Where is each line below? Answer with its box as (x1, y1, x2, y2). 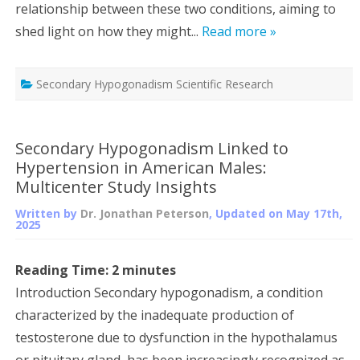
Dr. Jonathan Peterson (80, 205, 209, 221)
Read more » (202, 22, 276, 40)
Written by (15, 205, 80, 221)
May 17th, (286, 205, 342, 221)
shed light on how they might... (15, 22, 202, 40)
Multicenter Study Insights (15, 175, 217, 198)
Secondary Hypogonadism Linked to (15, 137, 288, 159)
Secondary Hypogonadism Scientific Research (36, 76, 273, 92)
